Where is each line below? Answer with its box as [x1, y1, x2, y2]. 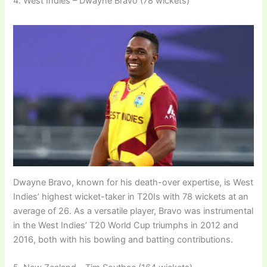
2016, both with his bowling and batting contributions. [13, 234, 234, 245]
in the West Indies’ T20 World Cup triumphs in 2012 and [13, 219, 239, 231]
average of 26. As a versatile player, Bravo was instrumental [13, 205, 254, 216]
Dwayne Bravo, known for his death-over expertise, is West [13, 176, 254, 188]
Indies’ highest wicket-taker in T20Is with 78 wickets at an [13, 191, 249, 202]
